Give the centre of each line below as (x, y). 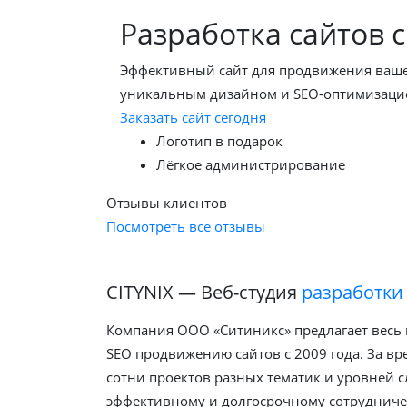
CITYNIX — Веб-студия (204, 292)
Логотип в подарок (219, 140)
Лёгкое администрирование (251, 164)
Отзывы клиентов (167, 202)
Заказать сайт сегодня (193, 117)
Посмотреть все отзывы (186, 226)
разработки (352, 292)
